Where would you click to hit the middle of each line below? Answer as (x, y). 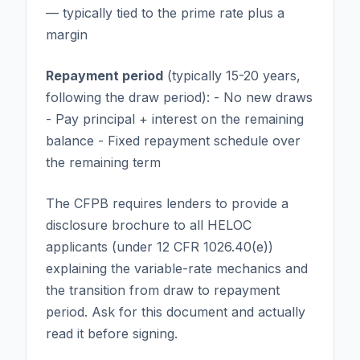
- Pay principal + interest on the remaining (175, 119)
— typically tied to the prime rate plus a (165, 12)
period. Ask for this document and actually (176, 311)
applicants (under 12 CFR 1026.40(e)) (160, 246)
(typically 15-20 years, (232, 75)
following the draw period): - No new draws (179, 97)
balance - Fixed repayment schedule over (173, 140)
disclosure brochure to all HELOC (149, 225)
